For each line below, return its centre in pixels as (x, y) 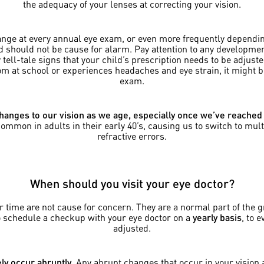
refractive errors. (132, 136)
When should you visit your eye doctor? (132, 184)
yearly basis (217, 217)
